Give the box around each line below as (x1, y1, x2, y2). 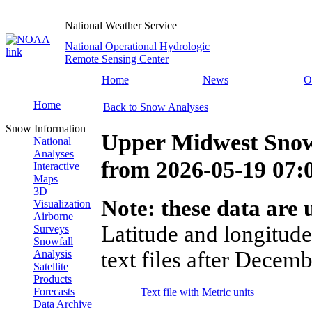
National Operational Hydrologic (65, 40, 210, 52)
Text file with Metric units (141, 286, 254, 299)
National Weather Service (65, 19, 177, 31)
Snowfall (33, 235, 73, 247)
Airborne (33, 210, 73, 222)
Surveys (33, 223, 69, 235)
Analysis (33, 248, 72, 260)
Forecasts (33, 286, 75, 297)
